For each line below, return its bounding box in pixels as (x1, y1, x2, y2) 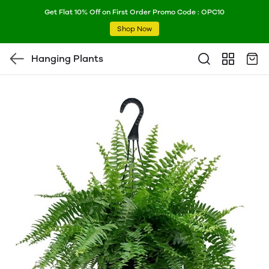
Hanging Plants (31, 53, 103, 64)
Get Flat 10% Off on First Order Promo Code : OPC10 (44, 8, 225, 16)
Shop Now (117, 25, 152, 33)
